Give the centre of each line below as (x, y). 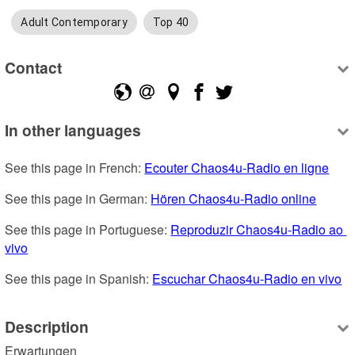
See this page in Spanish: (79, 279)
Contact (34, 67)
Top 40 (171, 23)
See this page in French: (75, 168)
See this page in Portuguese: (88, 230)
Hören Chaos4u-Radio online (234, 199)
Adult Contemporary (74, 23)
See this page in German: (78, 199)
